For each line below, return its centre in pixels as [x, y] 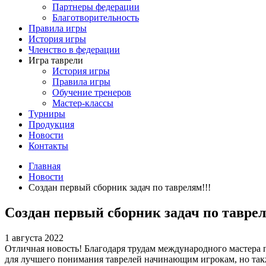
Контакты [48, 146]
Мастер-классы [83, 103]
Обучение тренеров [92, 92]
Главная [45, 166]
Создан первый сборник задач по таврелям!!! [120, 187]
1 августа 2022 [34, 237]
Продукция [51, 124]
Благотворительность [96, 18]
